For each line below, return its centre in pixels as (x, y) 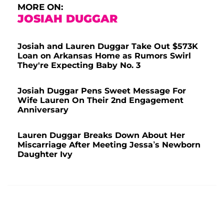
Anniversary (43, 110)
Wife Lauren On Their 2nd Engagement (100, 100)
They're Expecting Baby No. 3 (79, 65)
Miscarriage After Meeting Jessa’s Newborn (109, 145)
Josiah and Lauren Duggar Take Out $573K (108, 46)
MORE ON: (40, 7)
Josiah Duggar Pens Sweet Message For (102, 91)
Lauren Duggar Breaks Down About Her (101, 135)
